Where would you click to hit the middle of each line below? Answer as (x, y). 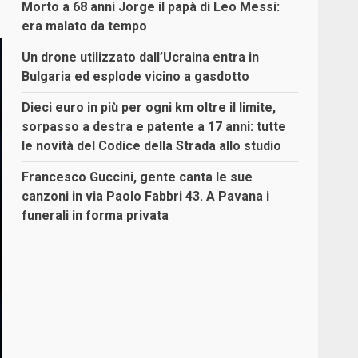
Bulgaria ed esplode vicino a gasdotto (136, 77)
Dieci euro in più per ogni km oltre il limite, (149, 108)
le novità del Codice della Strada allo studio (152, 146)
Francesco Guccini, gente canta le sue (137, 177)
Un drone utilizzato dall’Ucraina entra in (141, 58)
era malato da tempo (85, 26)
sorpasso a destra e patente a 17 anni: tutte (154, 127)
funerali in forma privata (95, 216)
